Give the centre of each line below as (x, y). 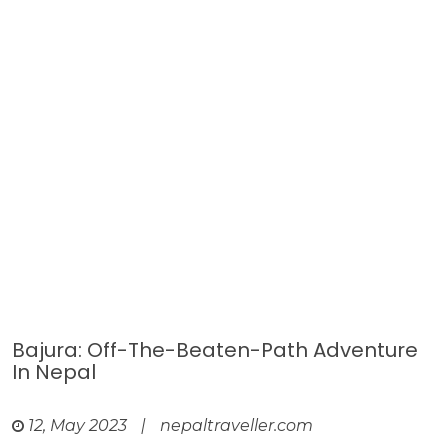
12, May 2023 (77, 425)
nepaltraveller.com (236, 425)
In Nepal (54, 372)
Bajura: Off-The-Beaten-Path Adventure (215, 350)
